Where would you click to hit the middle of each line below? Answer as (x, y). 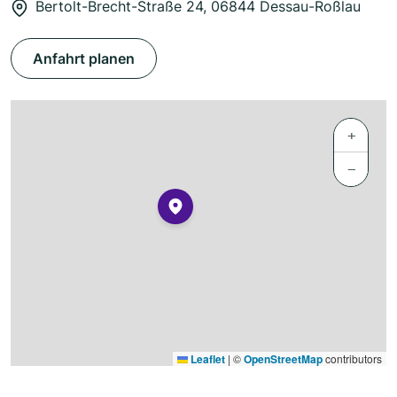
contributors (352, 359)
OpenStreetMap (283, 359)
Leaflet (206, 359)
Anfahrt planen (84, 59)
